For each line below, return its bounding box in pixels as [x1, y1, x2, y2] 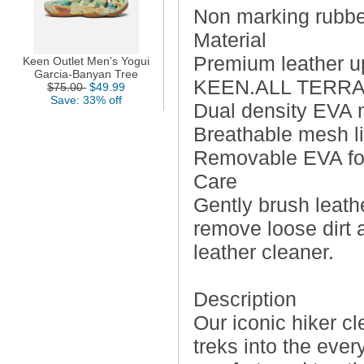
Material [193, 28, 266, 51]
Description [193, 287, 297, 310]
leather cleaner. [193, 240, 334, 263]
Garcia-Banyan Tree [34, 67, 139, 80]
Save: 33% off [50, 93, 123, 106]
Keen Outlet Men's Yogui [23, 54, 150, 67]
